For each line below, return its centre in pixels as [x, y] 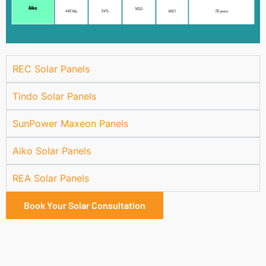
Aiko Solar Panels [52, 151]
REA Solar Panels [51, 178]
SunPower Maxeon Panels [70, 123]
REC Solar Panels [51, 69]
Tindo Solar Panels [54, 96]
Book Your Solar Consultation [85, 205]
